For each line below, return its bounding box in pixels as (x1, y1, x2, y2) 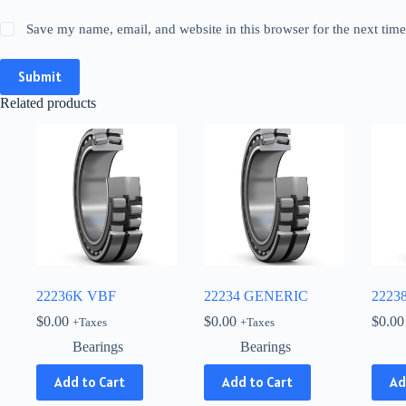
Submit (18, 68, 62, 86)
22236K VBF (36, 287, 116, 304)
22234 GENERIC (204, 287, 308, 304)
